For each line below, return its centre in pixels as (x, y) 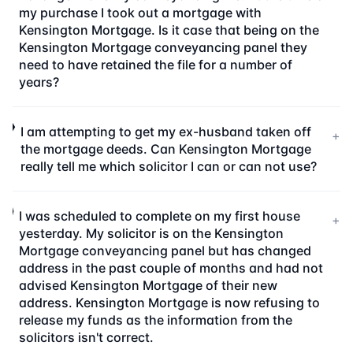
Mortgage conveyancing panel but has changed (165, 251)
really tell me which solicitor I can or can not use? (169, 166)
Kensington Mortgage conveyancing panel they (163, 47)
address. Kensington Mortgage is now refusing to (169, 303)
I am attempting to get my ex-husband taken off (166, 132)
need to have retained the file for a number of (156, 65)
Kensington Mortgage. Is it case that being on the (169, 30)
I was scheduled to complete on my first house (159, 216)
